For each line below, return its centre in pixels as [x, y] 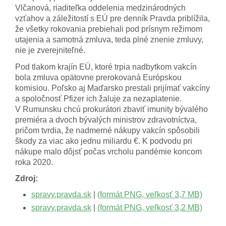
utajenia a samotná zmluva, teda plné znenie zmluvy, [109, 40]
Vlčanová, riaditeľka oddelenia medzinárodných [100, 8]
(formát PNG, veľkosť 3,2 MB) [150, 207]
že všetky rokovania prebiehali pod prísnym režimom [109, 29]
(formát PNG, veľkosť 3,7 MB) [150, 194]
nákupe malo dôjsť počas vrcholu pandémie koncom [108, 151]
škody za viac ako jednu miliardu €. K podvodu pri [104, 141]
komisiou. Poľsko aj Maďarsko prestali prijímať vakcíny [112, 88]
